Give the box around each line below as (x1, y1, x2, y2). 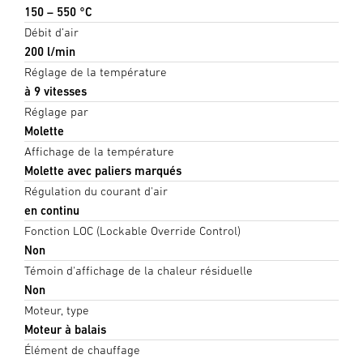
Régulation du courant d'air (24, 183, 168, 198)
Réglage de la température (24, 64, 167, 79)
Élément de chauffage (24, 342, 140, 357)
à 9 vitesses (24, 83, 87, 98)
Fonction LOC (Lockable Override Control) (24, 223, 241, 237)
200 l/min (24, 44, 75, 58)
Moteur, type (24, 302, 89, 317)
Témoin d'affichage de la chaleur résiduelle (24, 263, 253, 277)
